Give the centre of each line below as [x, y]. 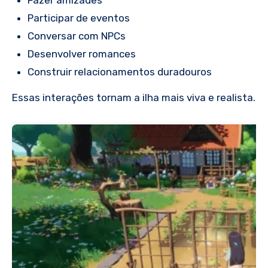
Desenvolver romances [81, 54]
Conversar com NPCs [76, 36]
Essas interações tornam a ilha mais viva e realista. [134, 97]
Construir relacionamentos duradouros [119, 72]
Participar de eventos [78, 18]
